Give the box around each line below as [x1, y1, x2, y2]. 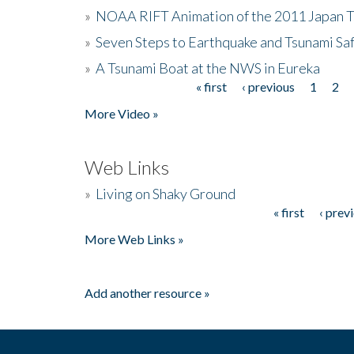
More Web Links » [85, 231, 184, 247]
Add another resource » [85, 284, 210, 300]
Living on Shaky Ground [96, 184, 235, 202]
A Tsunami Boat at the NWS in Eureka [96, 58, 320, 77]
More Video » [85, 105, 159, 121]
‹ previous [241, 78, 295, 94]
